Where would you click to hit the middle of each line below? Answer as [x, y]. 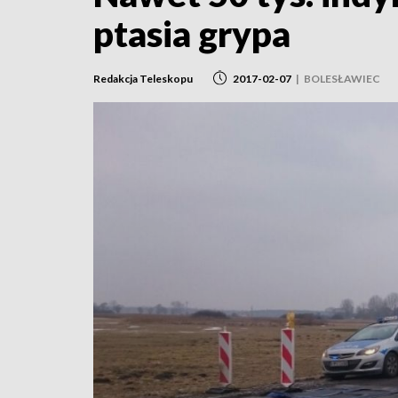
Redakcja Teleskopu [143, 78]
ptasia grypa [192, 34]
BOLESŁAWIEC [342, 78]
